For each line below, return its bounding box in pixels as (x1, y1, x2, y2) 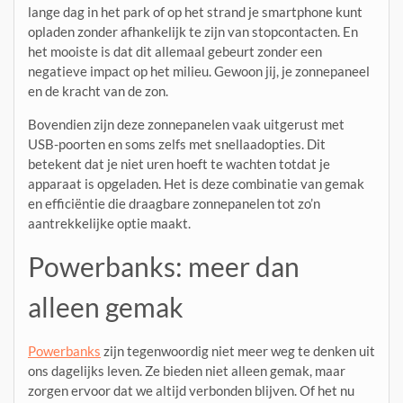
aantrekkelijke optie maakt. (28, 215, 191, 232)
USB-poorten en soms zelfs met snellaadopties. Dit (28, 136, 326, 153)
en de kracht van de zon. (28, 83, 168, 100)
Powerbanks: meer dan (28, 250, 300, 283)
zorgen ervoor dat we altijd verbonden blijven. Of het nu (28, 382, 354, 399)
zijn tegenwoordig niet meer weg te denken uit (101, 343, 375, 360)
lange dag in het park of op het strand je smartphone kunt (28, 4, 363, 21)
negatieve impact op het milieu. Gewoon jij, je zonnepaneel (28, 63, 370, 80)
